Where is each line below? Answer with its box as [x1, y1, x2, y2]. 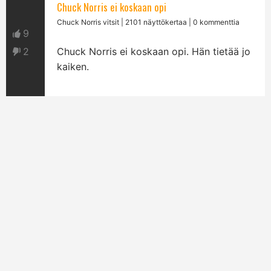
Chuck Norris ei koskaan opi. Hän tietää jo [57, 45, 251, 57]
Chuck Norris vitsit [57, 18, 120, 27]
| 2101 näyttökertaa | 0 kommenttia [119, 18, 240, 27]
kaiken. [57, 60, 90, 73]
